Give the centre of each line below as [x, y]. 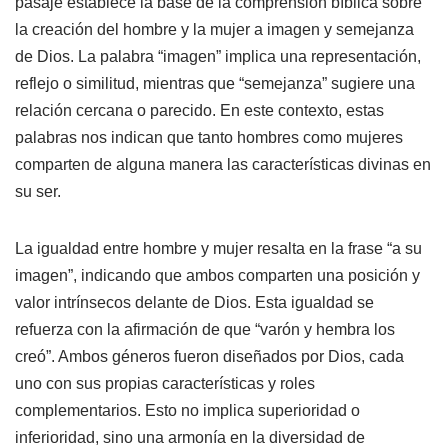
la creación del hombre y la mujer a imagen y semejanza [214, 30]
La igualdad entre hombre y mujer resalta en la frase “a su [218, 249]
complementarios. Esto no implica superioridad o [187, 411]
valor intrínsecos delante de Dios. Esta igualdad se [194, 303]
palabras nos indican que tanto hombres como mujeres [209, 138]
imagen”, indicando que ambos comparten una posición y [217, 276]
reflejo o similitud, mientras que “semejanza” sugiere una [215, 84]
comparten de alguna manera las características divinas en [223, 165]
